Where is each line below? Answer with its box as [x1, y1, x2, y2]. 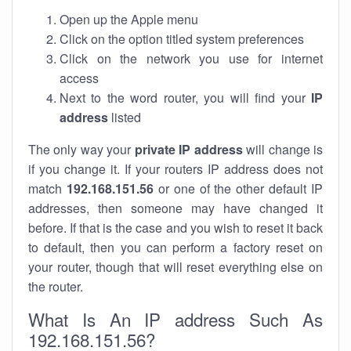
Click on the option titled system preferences [60, 30, 304, 48]
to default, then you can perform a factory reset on [28, 238, 323, 256]
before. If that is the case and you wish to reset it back [28, 219, 323, 237]
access [60, 69, 99, 87]
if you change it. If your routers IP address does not [28, 160, 323, 178]
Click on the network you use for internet [60, 49, 323, 67]
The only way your [28, 140, 135, 158]
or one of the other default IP [153, 179, 323, 197]
